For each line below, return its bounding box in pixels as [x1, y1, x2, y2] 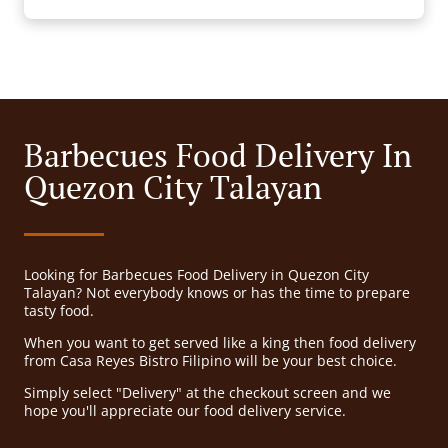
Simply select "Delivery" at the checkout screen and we [24, 383, 391, 403]
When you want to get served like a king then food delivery [24, 333, 416, 353]
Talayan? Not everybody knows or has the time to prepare [24, 283, 410, 303]
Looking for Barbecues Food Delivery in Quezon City [24, 265, 369, 285]
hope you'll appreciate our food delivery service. [24, 401, 346, 421]
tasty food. [24, 301, 94, 321]
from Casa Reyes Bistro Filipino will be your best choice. [24, 351, 397, 371]
